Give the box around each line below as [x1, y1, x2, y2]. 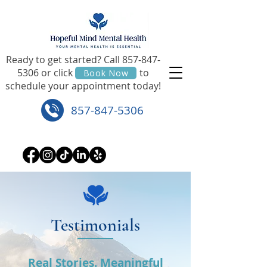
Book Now [83, 67, 129, 79]
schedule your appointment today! [5, 79, 161, 92]
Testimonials [51, 214, 140, 236]
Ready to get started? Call [6, 53, 122, 66]
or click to [39, 66, 149, 79]
